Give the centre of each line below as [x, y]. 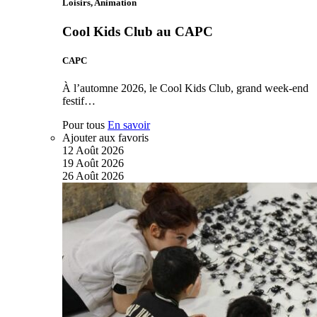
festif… [79, 101]
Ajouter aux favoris [105, 138]
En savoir [129, 125]
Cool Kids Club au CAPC [138, 32]
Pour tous [83, 125]
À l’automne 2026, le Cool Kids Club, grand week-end [185, 88]
